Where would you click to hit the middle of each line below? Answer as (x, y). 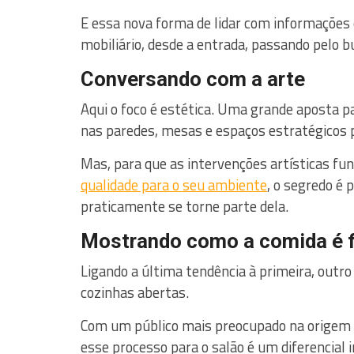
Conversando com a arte (193, 79)
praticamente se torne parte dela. (185, 206)
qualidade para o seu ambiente (174, 185)
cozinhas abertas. (135, 292)
